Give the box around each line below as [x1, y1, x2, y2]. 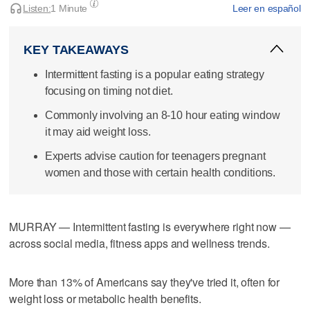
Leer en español [232, 2, 301, 14]
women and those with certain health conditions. [44, 167, 276, 179]
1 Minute [51, 2, 88, 14]
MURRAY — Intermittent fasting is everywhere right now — [9, 218, 291, 235]
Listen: [23, 2, 51, 14]
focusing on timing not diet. [44, 84, 173, 97]
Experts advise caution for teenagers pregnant [44, 150, 266, 163]
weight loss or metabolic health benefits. [9, 290, 201, 307]
